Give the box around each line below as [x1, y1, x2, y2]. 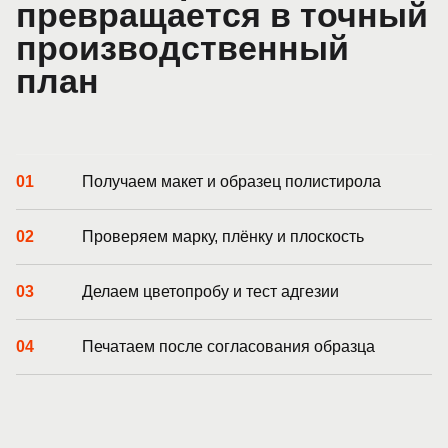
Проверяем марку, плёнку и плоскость [82, 228, 364, 245]
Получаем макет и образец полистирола [82, 173, 381, 190]
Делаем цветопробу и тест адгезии [82, 283, 339, 300]
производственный [16, 29, 349, 67]
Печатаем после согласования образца [82, 338, 375, 355]
